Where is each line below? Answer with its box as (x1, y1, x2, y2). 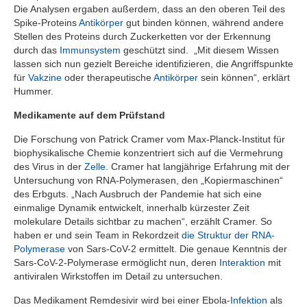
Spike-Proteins (14, 16, 79, 28)
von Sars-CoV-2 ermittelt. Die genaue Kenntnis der (68, 243, 287, 254)
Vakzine (28, 71, 62, 83)
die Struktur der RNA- (182, 229, 275, 241)
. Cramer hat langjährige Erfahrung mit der (106, 160, 290, 172)
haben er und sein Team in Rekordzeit (14, 229, 182, 241)
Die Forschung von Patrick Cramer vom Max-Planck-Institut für (14, 133, 285, 145)
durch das (14, 44, 60, 56)
